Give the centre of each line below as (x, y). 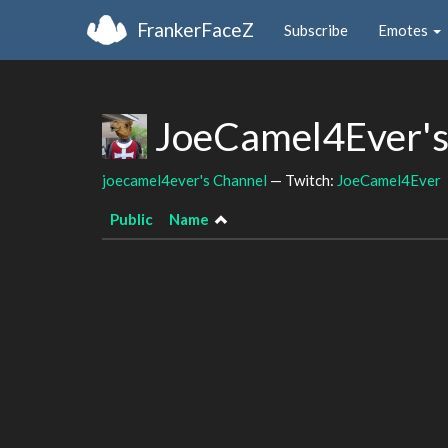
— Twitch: (302, 179)
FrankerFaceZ (195, 29)
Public (131, 219)
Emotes (404, 29)
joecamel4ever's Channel (184, 179)
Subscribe (316, 29)
